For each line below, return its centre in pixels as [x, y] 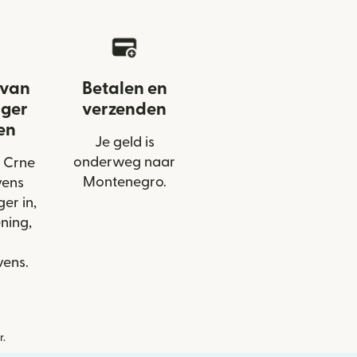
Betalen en [124, 89]
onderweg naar [124, 163]
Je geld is [124, 143]
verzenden [124, 110]
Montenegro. [124, 182]
